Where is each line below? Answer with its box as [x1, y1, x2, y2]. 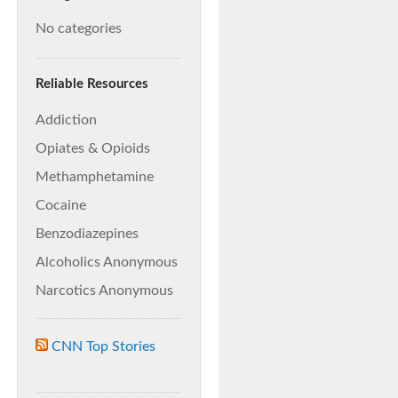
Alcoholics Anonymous [36, 255, 178, 269]
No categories [36, 21, 122, 36]
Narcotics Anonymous [36, 283, 173, 298]
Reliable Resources [36, 77, 148, 91]
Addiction [36, 113, 97, 127]
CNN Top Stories [52, 339, 155, 354]
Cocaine [36, 198, 86, 212]
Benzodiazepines [36, 227, 139, 241]
